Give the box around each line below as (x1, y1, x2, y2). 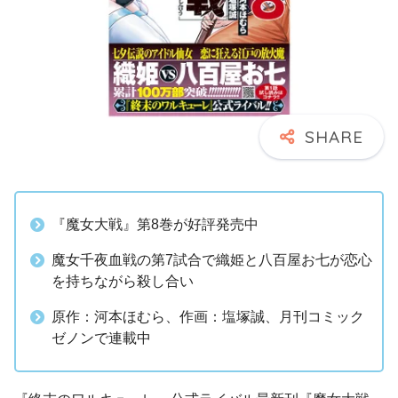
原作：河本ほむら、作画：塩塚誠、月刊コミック (52, 309, 364, 324)
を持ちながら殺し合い (52, 274, 194, 289)
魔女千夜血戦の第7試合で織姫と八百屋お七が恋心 (52, 252, 372, 267)
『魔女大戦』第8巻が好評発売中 (52, 217, 259, 232)
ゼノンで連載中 (52, 330, 151, 346)
